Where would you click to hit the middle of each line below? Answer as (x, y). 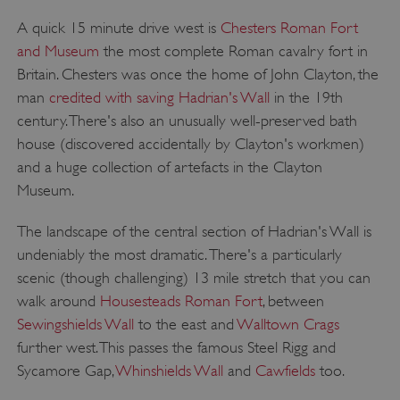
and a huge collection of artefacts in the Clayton (169, 167)
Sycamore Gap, (66, 370)
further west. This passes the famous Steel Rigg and (176, 347)
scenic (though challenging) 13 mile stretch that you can (193, 277)
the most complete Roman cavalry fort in (233, 50)
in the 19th (306, 97)
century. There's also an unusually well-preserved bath (187, 120)
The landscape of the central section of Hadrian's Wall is (194, 231)
